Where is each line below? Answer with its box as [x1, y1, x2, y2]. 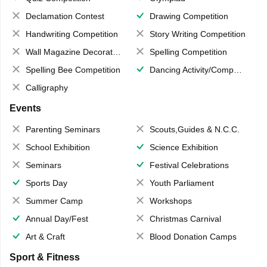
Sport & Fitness [9, 252, 80, 263]
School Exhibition [25, 142, 90, 153]
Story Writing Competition [150, 29, 246, 39]
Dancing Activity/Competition [150, 65, 234, 75]
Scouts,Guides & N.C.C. [150, 125, 240, 135]
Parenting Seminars [25, 125, 100, 135]
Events [9, 103, 41, 114]
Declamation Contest [25, 11, 104, 21]
